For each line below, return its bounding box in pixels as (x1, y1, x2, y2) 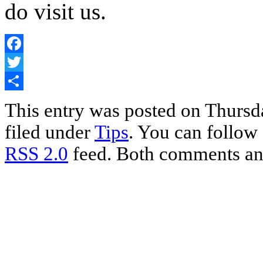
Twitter (5, 75, 31, 86)
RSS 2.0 (5, 143, 68, 164)
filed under (5, 121, 95, 143)
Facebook (5, 56, 41, 67)
